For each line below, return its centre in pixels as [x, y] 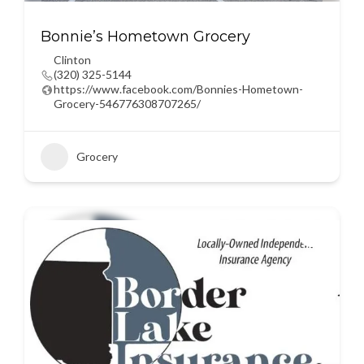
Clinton [72, 60]
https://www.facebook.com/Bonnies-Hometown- [178, 89]
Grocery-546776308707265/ [127, 104]
